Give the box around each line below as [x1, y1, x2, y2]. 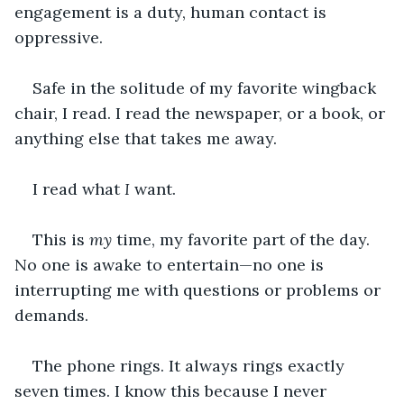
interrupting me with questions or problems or [14, 279, 385, 300]
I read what [32, 178, 124, 199]
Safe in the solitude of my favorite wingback [32, 77, 381, 98]
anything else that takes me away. [14, 127, 277, 149]
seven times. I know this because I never [14, 380, 331, 401]
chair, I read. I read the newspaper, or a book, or [14, 102, 390, 124]
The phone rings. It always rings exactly [32, 354, 349, 376]
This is [32, 228, 89, 250]
